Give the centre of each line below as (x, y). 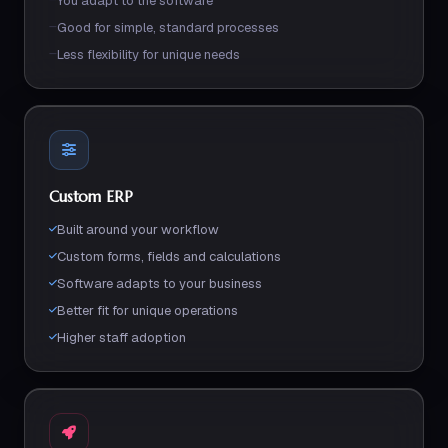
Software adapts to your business (159, 283)
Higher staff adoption (121, 337)
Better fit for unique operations (147, 310)
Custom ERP (91, 196)
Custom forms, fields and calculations (169, 256)
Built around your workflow (138, 229)
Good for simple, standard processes (168, 27)
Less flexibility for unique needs (148, 54)
